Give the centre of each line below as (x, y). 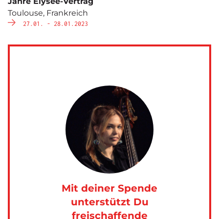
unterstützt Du (109, 202)
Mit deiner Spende (109, 188)
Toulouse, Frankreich (48, 13)
